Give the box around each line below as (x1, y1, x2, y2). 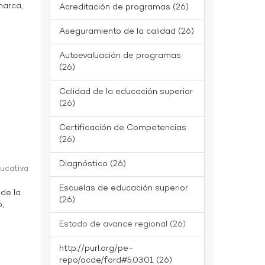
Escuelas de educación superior (59, 183, 188, 194)
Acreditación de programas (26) (59, 2, 189, 13)
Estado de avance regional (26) (59, 219, 186, 230)
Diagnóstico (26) (59, 159, 126, 170)
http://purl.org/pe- (59, 243, 134, 254)
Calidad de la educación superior (59, 86, 193, 98)
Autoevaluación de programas (59, 50, 181, 62)
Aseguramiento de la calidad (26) (59, 26, 194, 37)
